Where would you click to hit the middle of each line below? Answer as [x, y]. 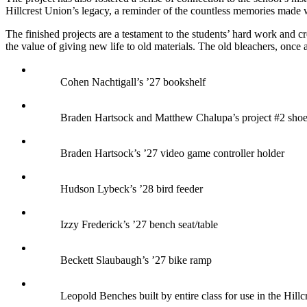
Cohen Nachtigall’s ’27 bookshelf [133, 82]
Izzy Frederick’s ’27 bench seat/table [139, 225]
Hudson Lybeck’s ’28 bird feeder [132, 189]
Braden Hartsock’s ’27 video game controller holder [172, 153]
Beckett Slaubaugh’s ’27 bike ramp [136, 260]
